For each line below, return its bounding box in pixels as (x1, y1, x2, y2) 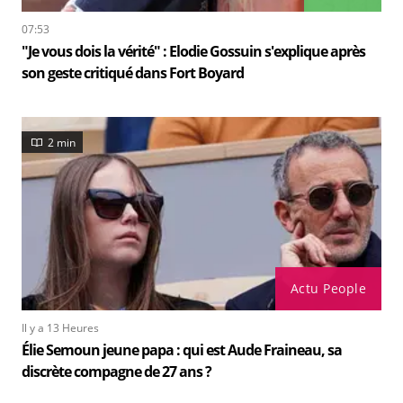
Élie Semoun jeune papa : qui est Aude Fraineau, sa (22, 340, 342, 360)
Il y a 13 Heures (22, 320, 99, 336)
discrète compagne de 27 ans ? (22, 362, 211, 381)
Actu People (290, 280, 366, 297)
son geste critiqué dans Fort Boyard (22, 63, 244, 83)
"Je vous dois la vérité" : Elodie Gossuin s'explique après (22, 41, 365, 61)
